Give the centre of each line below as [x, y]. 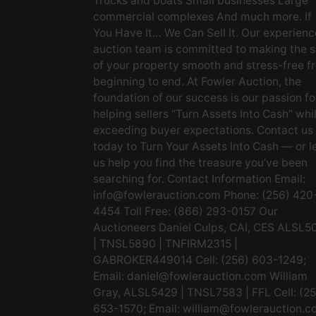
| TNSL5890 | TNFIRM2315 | [165, 244]
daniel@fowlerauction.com [197, 276]
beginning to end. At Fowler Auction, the [197, 81]
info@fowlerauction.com [157, 195]
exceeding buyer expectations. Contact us [203, 130]
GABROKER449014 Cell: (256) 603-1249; [200, 260]
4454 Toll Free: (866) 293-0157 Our [186, 211]
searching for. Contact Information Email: [199, 179]
